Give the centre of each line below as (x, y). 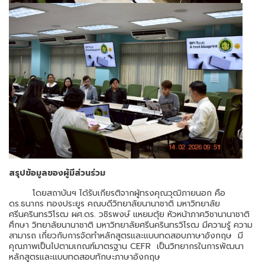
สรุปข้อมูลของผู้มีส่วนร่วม (57, 173)
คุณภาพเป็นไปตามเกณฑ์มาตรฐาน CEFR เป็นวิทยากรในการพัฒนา (126, 247)
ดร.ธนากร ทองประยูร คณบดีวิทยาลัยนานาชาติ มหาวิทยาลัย (114, 204)
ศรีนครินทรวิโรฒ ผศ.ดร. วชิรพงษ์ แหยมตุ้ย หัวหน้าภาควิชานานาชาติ (129, 215)
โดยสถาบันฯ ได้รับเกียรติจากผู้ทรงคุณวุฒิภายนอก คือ (117, 193)
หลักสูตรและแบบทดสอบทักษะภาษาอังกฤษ (86, 257)
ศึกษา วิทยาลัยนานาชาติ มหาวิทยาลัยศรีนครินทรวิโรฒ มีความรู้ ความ (131, 225)
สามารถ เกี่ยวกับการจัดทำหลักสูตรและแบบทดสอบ (98, 236)
